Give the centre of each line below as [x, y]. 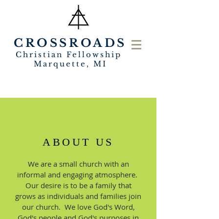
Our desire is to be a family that [78, 185]
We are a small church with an [78, 164]
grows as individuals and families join [78, 196]
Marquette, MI [70, 64]
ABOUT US [78, 142]
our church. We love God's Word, [78, 207]
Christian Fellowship [70, 55]
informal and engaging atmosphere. [78, 175]
